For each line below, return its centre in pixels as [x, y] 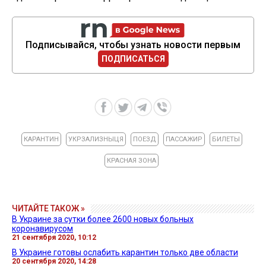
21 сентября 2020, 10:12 [54, 237]
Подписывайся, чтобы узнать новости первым [133, 45]
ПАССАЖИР [184, 139]
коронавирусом [42, 228]
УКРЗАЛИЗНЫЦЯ [96, 139]
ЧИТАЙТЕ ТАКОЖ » [48, 208]
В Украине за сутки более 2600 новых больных [103, 219]
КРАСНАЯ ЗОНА [132, 160]
